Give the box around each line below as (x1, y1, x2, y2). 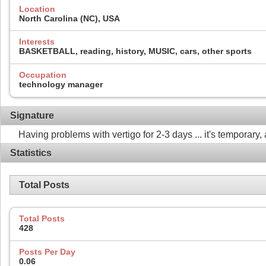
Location (19, 4, 55, 14)
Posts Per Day (19, 246, 75, 256)
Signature (10, 110, 54, 121)
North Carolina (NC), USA (19, 13, 120, 23)
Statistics (10, 147, 52, 158)
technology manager (19, 79, 103, 89)
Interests (19, 37, 55, 47)
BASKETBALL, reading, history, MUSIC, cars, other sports (19, 46, 252, 56)
